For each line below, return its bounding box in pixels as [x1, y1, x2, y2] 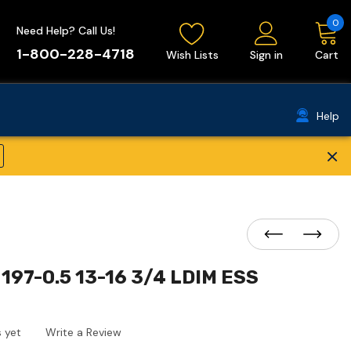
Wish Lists [166, 48, 219, 63]
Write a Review [45, 324, 121, 339]
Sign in [250, 48, 283, 63]
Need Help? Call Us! [16, 24, 115, 38]
